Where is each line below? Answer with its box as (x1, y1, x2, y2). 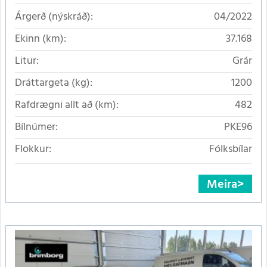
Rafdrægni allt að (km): (15, 97, 119, 114)
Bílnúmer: (15, 119, 58, 136)
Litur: (15, 52, 39, 70)
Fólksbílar (209, 141, 252, 159)
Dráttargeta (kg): (15, 74, 92, 92)
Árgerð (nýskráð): (15, 8, 93, 26)
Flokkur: (15, 141, 51, 159)
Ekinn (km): (15, 30, 66, 48)
